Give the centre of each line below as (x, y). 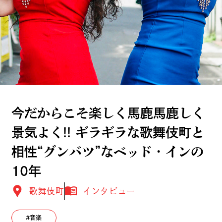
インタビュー (109, 191)
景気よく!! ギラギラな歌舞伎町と (108, 133)
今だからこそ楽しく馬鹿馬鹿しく (108, 113)
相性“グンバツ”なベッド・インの (107, 152)
